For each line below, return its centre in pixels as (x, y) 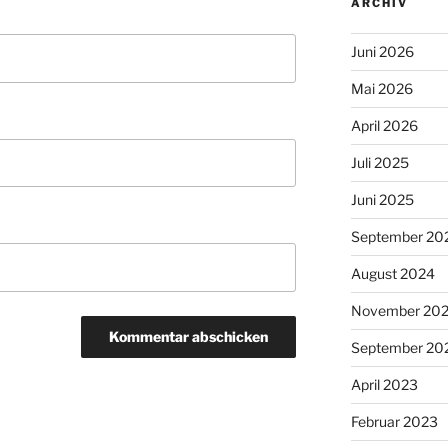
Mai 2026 (381, 88)
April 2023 (384, 384)
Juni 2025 (382, 199)
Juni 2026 (382, 51)
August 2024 (392, 273)
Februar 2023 (394, 421)
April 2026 (384, 125)
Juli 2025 (379, 162)
